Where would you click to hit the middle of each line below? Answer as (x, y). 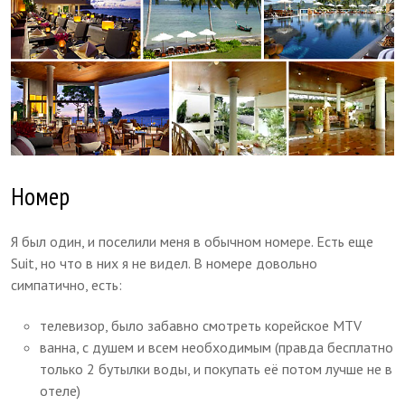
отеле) (61, 390)
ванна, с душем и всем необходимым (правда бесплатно (217, 347)
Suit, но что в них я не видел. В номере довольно (165, 263)
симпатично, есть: (67, 284)
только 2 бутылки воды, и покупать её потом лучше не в (217, 368)
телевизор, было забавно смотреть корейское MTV (201, 325)
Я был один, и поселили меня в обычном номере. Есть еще (193, 241)
